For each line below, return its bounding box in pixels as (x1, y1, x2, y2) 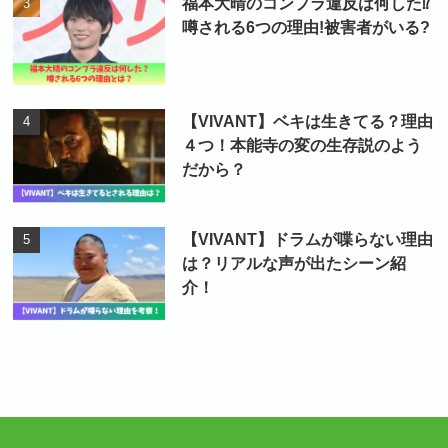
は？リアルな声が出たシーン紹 (181, 253, 406, 272)
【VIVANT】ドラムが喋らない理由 (181, 229, 433, 248)
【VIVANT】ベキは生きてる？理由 (181, 111, 433, 130)
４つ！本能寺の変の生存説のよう (181, 135, 422, 154)
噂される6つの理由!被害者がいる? (181, 18, 430, 37)
